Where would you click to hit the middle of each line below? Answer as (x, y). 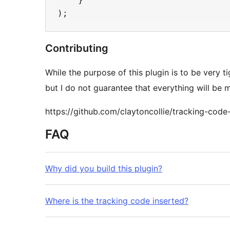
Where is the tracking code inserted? (117, 201)
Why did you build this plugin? (104, 169)
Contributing (77, 49)
